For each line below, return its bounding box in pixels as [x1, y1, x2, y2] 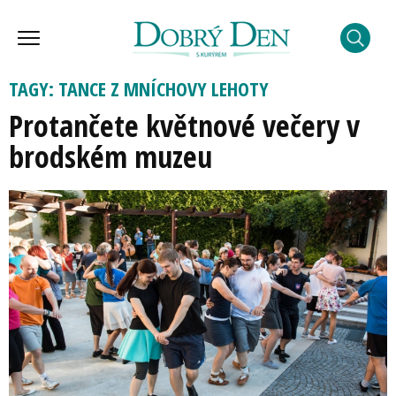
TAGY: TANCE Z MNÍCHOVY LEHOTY [9, 75, 269, 102]
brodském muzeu [9, 136, 212, 177]
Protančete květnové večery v [9, 105, 360, 146]
